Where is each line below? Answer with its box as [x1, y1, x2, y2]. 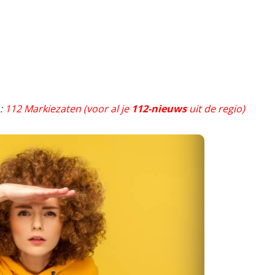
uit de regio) [187, 101, 245, 115]
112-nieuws [131, 101, 187, 115]
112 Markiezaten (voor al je [5, 101, 131, 115]
